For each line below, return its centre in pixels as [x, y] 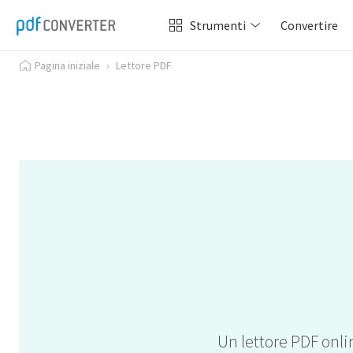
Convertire [309, 25]
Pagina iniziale [67, 65]
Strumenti [218, 25]
